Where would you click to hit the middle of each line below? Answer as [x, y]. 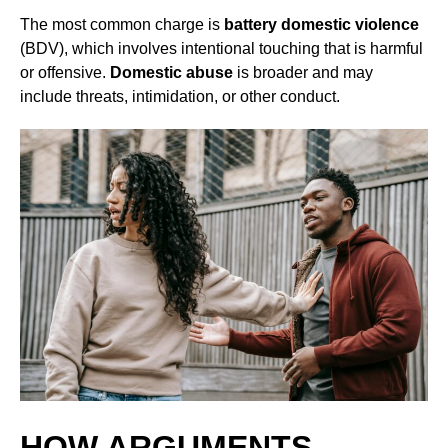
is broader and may [303, 73]
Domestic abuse [171, 73]
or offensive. [65, 73]
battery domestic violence [321, 25]
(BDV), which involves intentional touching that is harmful [221, 49]
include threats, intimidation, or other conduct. [180, 97]
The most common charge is [122, 25]
